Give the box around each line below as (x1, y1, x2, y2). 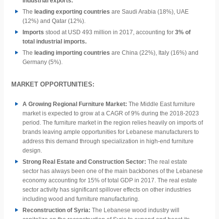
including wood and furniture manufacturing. (22, 196, 139, 202)
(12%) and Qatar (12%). (22, 18, 86, 24)
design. (22, 147, 42, 154)
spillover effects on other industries (99, 186, 191, 193)
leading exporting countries (34, 8, 110, 15)
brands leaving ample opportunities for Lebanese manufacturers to (22, 129, 199, 135)
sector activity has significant (22, 186, 98, 193)
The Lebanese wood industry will (92, 207, 179, 214)
